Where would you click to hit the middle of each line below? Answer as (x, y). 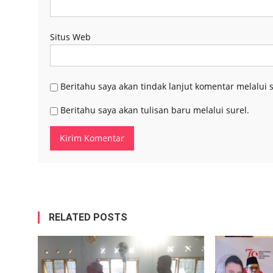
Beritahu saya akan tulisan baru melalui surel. (155, 110)
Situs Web (70, 37)
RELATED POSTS (88, 218)
